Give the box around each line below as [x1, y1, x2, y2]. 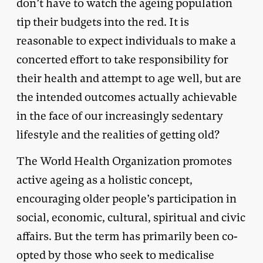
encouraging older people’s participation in [16, 191, 237, 206]
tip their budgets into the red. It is [16, 14, 189, 29]
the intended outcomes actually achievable [16, 89, 237, 104]
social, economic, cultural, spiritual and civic [16, 210, 245, 225]
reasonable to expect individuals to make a [16, 33, 236, 48]
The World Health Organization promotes [16, 153, 232, 168]
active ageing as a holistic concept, [16, 172, 193, 187]
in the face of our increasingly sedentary [16, 108, 223, 123]
